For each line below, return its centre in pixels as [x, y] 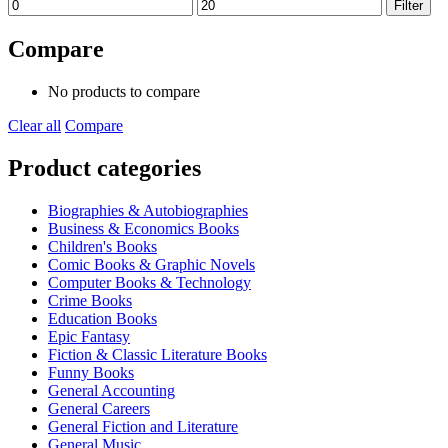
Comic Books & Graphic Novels [151, 265]
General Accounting [111, 391]
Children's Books [102, 247]
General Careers [99, 409]
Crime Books [90, 301]
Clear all [34, 126]
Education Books [102, 319]
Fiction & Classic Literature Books [157, 355]
